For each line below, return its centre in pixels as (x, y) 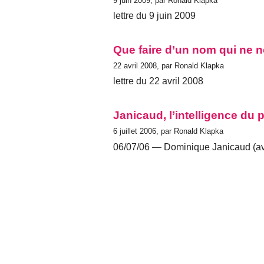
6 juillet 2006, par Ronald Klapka (168, 131)
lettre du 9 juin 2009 (154, 16)
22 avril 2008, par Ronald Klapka (169, 66)
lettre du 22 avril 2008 (158, 81)
